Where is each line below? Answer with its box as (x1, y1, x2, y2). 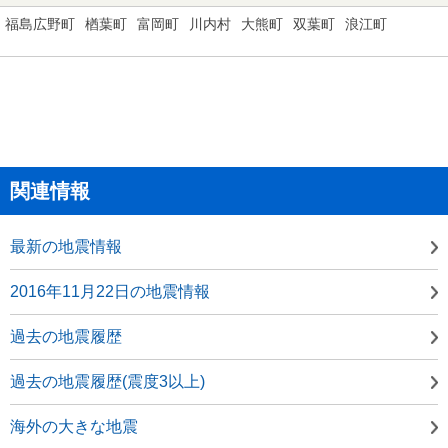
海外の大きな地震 (10, 417, 138, 435)
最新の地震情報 (10, 237, 122, 255)
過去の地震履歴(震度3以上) (10, 372, 205, 390)
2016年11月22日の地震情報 (10, 282, 210, 300)
